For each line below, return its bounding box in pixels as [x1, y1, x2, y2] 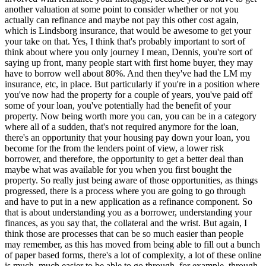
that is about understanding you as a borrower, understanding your [5, 207, 252, 218]
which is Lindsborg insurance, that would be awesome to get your [5, 26, 251, 36]
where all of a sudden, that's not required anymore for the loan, [5, 122, 239, 132]
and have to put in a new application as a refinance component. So [5, 197, 252, 207]
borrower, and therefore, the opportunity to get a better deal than [5, 154, 243, 164]
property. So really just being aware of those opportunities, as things [5, 175, 258, 186]
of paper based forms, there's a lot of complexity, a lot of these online [5, 250, 261, 261]
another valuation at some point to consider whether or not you [5, 4, 239, 15]
